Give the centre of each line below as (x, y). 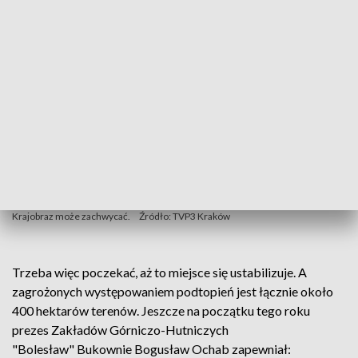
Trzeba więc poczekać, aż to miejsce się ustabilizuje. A (159, 272)
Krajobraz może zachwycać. (71, 216)
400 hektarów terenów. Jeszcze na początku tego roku (161, 310)
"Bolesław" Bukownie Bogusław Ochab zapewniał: (151, 349)
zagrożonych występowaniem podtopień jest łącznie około (173, 291)
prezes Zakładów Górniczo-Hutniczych (120, 330)
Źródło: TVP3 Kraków (185, 216)
